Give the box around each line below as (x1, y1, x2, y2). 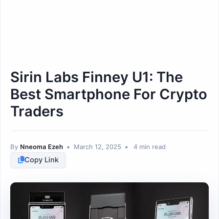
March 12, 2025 (73, 142, 121, 151)
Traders (10, 102, 64, 120)
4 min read (131, 142, 166, 151)
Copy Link (24, 155, 59, 165)
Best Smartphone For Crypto (10, 85, 207, 103)
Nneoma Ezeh (20, 142, 63, 151)
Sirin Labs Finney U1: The (10, 68, 183, 86)
